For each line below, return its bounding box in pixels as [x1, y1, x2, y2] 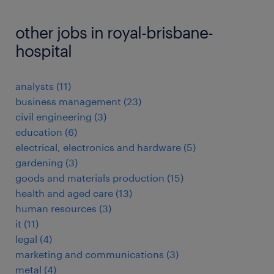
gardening [15, 157, 63, 169]
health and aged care [15, 187, 113, 199]
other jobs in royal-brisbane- [15, 23, 213, 42]
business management [15, 95, 121, 108]
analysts [15, 80, 54, 92]
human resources [15, 202, 97, 215]
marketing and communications [15, 248, 164, 261]
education [15, 126, 62, 138]
